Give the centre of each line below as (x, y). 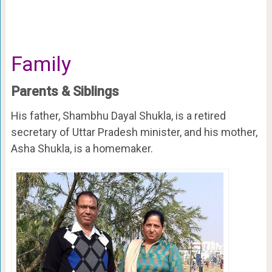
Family (41, 64)
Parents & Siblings (65, 92)
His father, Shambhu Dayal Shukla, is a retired (118, 116)
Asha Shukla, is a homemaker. (82, 149)
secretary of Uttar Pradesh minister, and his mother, (134, 132)
